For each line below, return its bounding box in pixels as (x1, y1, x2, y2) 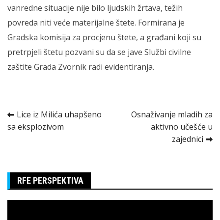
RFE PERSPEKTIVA (17, 175, 83, 186)
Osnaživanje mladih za (131, 109, 213, 120)
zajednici (172, 133, 203, 144)
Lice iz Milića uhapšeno (17, 109, 102, 120)
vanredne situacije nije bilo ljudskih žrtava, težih (7, 2, 183, 13)
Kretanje (7, 107, 66, 128)
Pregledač (7, 199, 44, 211)
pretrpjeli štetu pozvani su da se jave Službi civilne (7, 46, 191, 57)
